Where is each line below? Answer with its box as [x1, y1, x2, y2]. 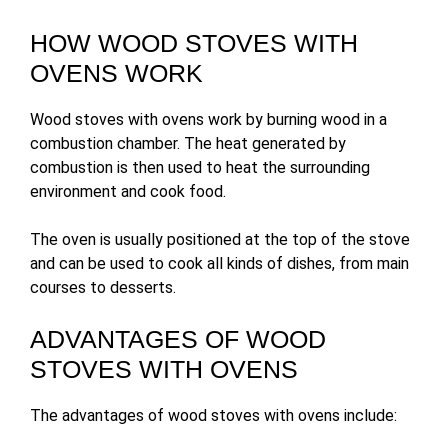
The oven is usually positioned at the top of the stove [30, 229, 410, 249]
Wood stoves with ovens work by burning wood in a [30, 109, 387, 129]
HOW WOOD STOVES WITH [30, 28, 358, 57]
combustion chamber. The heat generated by [30, 133, 346, 153]
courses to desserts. [30, 277, 176, 297]
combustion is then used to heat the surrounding [30, 157, 370, 177]
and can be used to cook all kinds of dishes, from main [30, 253, 409, 273]
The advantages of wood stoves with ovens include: [30, 405, 397, 425]
